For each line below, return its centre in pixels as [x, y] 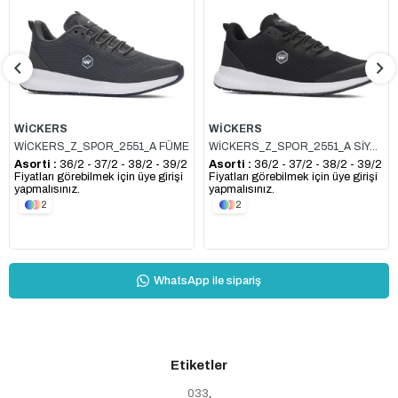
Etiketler [199, 365]
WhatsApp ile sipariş [207, 280]
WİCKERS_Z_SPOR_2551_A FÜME [102, 146]
